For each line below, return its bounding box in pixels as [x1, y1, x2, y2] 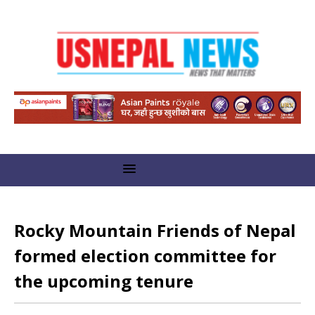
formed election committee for [14, 244, 276, 268]
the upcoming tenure [14, 269, 193, 293]
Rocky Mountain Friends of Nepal [14, 219, 296, 243]
